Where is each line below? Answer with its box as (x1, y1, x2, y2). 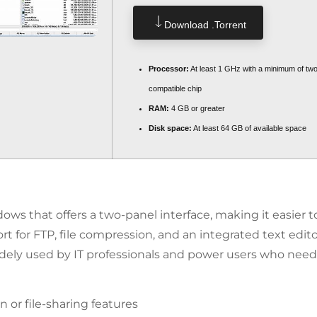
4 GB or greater (169, 104, 225, 113)
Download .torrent (164, 19, 246, 30)
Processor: (149, 64, 189, 73)
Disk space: (149, 124, 192, 132)
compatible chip (149, 84, 202, 93)
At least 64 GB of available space (192, 124, 306, 132)
